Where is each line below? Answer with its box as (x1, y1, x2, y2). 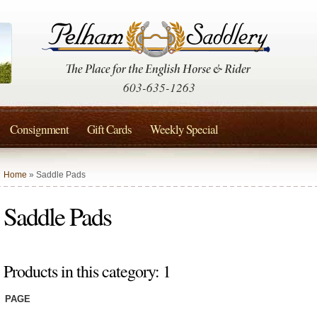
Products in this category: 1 (4, 260, 171, 282)
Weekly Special (150, 121, 218, 137)
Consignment (10, 121, 69, 137)
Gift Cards (87, 121, 132, 137)
